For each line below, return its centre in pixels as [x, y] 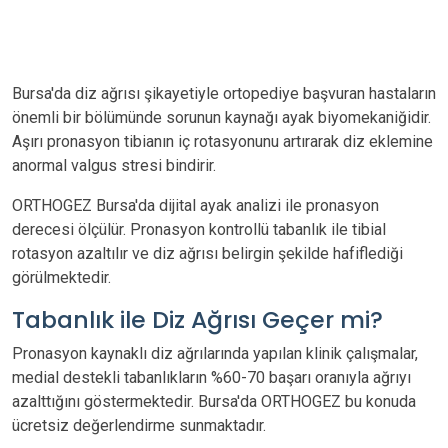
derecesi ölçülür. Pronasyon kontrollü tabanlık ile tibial [199, 229]
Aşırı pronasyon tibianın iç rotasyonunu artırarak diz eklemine [222, 141]
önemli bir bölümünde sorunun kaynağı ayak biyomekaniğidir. [221, 117]
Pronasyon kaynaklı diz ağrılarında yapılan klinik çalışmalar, [215, 353]
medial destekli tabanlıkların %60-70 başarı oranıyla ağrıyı [211, 377]
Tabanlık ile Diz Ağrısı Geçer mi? [197, 319]
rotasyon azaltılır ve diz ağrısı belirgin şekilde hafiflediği [207, 253]
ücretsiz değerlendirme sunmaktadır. [139, 425]
